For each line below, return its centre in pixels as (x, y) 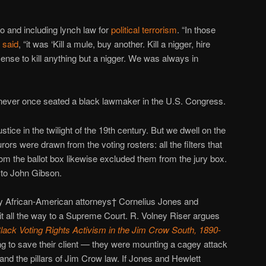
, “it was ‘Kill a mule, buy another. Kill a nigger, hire (114, 44)
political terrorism (144, 30)
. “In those (196, 30)
